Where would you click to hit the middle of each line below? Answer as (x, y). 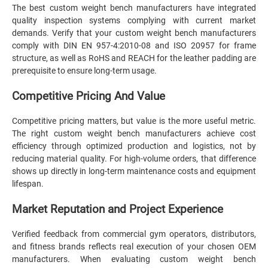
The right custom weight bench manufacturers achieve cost (134, 133)
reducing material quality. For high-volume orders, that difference (134, 159)
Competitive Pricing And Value (89, 96)
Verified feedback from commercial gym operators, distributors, (134, 234)
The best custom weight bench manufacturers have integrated (134, 8)
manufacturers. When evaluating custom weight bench (134, 259)
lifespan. (28, 184)
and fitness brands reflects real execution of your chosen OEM (134, 246)
